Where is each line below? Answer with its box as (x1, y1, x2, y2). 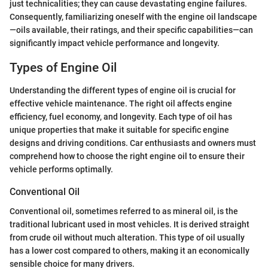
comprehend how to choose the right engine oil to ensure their (10, 151, 245, 162)
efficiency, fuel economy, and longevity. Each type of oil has (10, 112, 232, 122)
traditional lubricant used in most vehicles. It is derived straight (10, 219, 249, 229)
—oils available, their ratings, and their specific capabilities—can (10, 25, 253, 35)
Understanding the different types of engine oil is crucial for (10, 86, 236, 96)
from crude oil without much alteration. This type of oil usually (10, 232, 245, 242)
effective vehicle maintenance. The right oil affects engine (10, 99, 232, 109)
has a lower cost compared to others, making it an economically (10, 245, 249, 255)
